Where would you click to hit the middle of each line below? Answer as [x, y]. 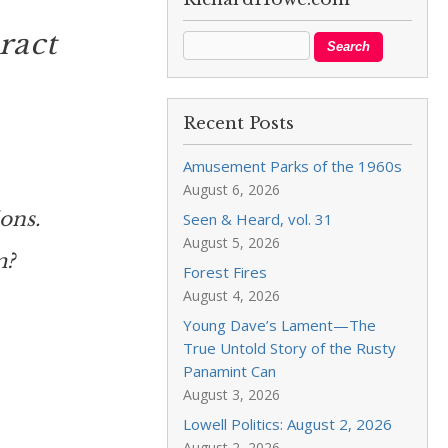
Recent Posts [239, 123]
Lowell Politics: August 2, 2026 [288, 424]
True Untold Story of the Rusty [290, 348]
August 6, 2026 [232, 189]
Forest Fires [225, 272]
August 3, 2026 [232, 394]
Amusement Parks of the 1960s [293, 166]
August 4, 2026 [232, 295]
